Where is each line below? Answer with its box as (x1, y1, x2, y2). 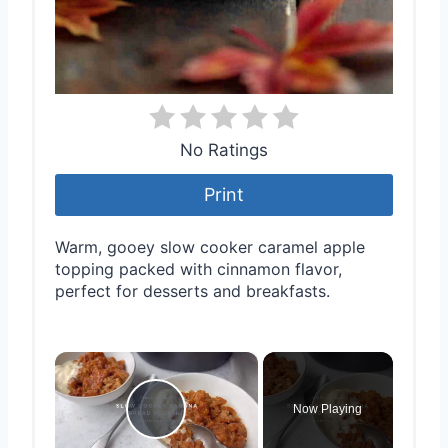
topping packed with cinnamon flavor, (55, 259, 342, 280)
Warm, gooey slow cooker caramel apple (55, 237, 365, 258)
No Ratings (180, 140, 268, 161)
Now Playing (293, 402, 363, 417)
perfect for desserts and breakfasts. (55, 281, 330, 302)
